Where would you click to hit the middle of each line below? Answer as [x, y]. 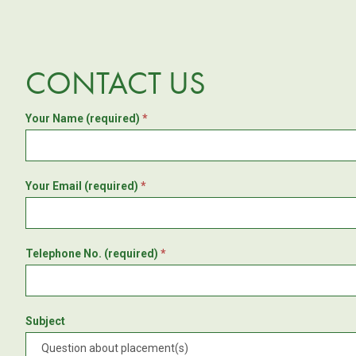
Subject [45, 321]
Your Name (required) [84, 119]
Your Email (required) [83, 186]
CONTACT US [116, 83]
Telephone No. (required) [93, 254]
